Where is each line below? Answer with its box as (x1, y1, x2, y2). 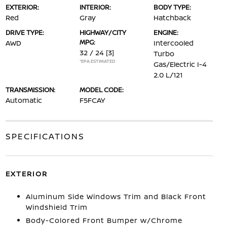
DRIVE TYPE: (5, 27, 44, 37)
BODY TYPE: (154, 2, 192, 12)
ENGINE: (154, 27, 179, 37)
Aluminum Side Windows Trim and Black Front (25, 191, 206, 201)
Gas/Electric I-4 (154, 59, 207, 69)
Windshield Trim (25, 202, 88, 212)
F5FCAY (79, 95, 105, 105)
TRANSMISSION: (5, 85, 55, 94)
